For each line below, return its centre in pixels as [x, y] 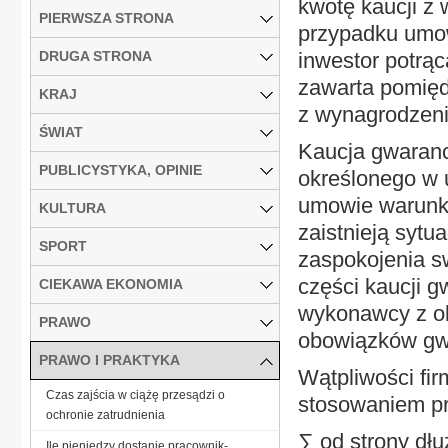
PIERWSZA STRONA [106, 17]
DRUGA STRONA [95, 55]
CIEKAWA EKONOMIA [111, 283]
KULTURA [72, 207]
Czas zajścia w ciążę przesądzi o [135, 394]
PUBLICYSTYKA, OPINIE [120, 169]
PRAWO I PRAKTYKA [109, 359]
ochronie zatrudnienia [105, 414]
